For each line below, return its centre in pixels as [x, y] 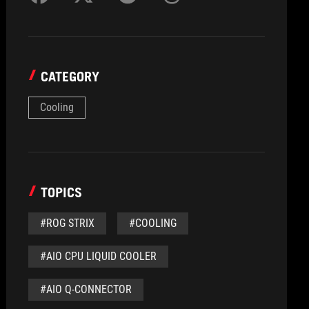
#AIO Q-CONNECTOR [86, 289]
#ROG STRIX [68, 223]
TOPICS [62, 192]
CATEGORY [70, 77]
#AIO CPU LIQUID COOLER [99, 256]
